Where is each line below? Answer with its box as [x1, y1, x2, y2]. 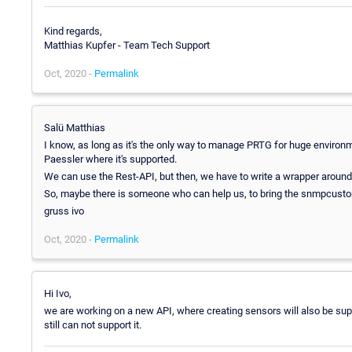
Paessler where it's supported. [44, 153, 177, 166]
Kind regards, [44, 25, 102, 38]
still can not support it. [44, 319, 141, 332]
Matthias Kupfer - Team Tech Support [44, 39, 210, 52]
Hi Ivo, [44, 288, 71, 300]
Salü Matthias [44, 122, 105, 134]
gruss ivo [44, 205, 84, 218]
